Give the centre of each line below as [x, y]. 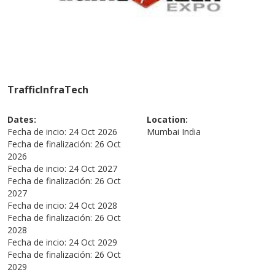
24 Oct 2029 [93, 242]
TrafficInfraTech [48, 90]
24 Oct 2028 [93, 206]
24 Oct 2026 [93, 132]
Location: [167, 120]
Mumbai [163, 132]
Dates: [22, 120]
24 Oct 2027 [93, 169]
